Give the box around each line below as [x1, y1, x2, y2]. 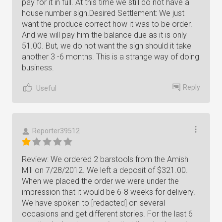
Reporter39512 [32, 127, 80, 135]
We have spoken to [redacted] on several [22, 198, 165, 208]
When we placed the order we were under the [22, 176, 179, 186]
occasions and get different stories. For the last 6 [22, 209, 193, 219]
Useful [36, 84, 56, 92]
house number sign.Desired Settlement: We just [22, 8, 184, 18]
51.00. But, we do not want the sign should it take [22, 41, 191, 51]
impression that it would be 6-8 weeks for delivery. [22, 187, 195, 197]
